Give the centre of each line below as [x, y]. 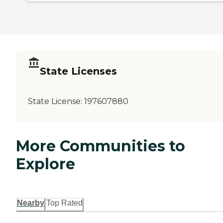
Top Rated [64, 203]
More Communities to [101, 146]
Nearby [31, 203]
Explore [46, 164]
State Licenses [78, 71]
